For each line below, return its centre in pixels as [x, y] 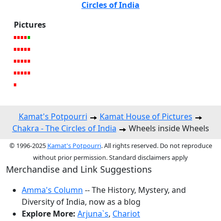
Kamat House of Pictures [146, 117]
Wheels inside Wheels [168, 129]
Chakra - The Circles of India [64, 129]
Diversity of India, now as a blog [81, 202]
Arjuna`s [93, 214]
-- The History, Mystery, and [134, 190]
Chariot [126, 214]
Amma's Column [52, 190]
